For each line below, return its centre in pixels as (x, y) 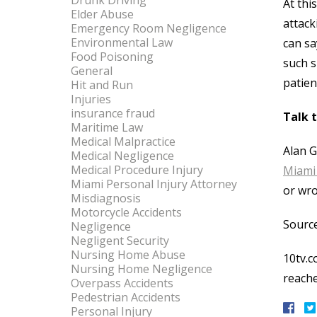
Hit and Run (102, 85)
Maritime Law (107, 127)
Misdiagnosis (106, 198)
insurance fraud (113, 113)
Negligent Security (120, 241)
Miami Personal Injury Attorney (154, 184)
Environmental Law (122, 42)
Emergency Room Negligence (149, 28)
